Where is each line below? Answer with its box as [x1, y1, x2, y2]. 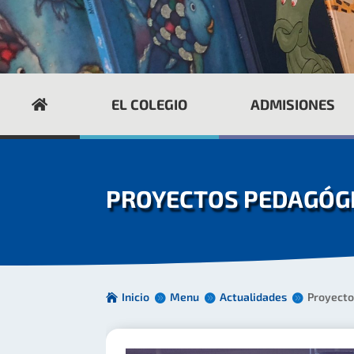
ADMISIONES [250, 96, 336, 113]
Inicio [122, 290, 150, 303]
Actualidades [220, 290, 288, 303]
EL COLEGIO [111, 96, 187, 113]
